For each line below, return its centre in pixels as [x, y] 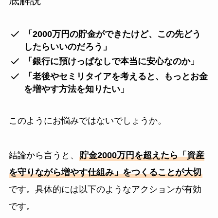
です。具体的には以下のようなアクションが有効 [105, 190]
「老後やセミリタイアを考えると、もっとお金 [116, 76]
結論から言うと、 [44, 155]
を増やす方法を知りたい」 [77, 89]
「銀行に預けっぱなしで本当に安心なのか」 [112, 62]
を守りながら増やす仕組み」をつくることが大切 [105, 173]
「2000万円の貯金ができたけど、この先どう [113, 34]
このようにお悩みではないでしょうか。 [87, 121]
